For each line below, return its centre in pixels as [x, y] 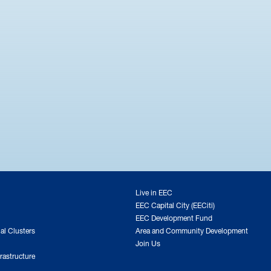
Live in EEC [154, 191]
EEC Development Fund [174, 217]
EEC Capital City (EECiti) [175, 204]
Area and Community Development [192, 230]
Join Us [148, 242]
